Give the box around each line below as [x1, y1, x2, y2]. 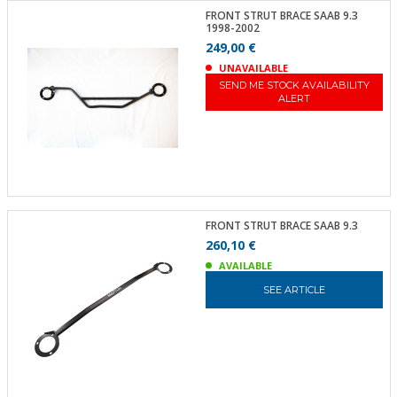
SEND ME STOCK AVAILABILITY [218, 78, 370, 91]
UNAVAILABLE [218, 60, 288, 74]
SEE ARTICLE [262, 283, 325, 296]
